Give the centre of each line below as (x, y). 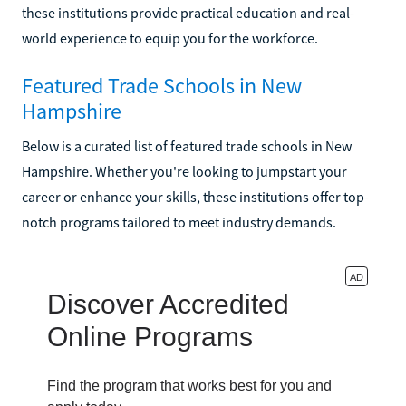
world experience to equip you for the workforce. (170, 38)
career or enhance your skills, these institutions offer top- (195, 196)
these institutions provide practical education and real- (188, 12)
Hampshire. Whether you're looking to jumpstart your (184, 171)
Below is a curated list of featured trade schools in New (187, 145)
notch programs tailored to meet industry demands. (179, 222)
